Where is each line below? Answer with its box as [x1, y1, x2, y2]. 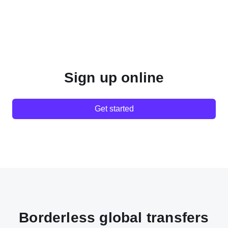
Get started [94, 104, 134, 113]
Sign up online [64, 70, 164, 86]
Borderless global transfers [19, 210, 209, 226]
